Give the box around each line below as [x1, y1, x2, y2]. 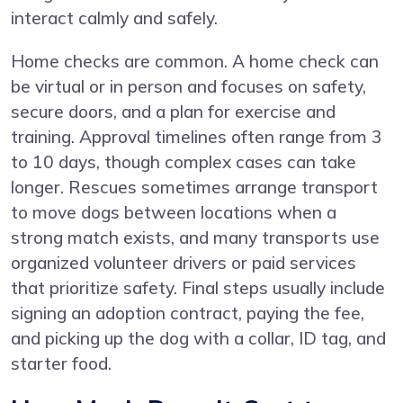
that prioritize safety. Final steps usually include [11, 276, 385, 299]
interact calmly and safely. [11, 6, 218, 29]
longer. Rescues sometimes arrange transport [11, 175, 378, 198]
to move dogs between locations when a [11, 201, 336, 223]
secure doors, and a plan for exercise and [11, 100, 336, 122]
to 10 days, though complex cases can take [11, 150, 356, 173]
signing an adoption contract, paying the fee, [11, 301, 364, 324]
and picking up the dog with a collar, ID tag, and [11, 327, 386, 349]
